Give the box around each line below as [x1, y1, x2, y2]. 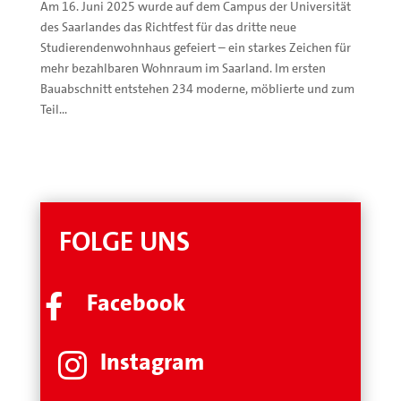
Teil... [39, 100, 67, 117]
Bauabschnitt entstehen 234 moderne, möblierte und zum [39, 80, 354, 97]
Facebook [86, 287, 185, 318]
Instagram [99, 346, 204, 377]
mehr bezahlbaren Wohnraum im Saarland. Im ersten [39, 59, 326, 76]
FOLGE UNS [39, 224, 190, 260]
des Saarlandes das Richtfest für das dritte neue [39, 18, 296, 35]
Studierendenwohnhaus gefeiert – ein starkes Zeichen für [39, 38, 351, 55]
